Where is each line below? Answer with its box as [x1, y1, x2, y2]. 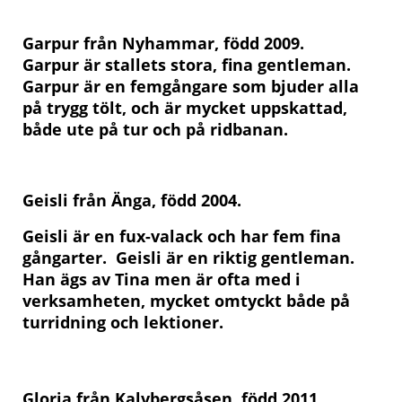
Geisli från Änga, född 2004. [22, 188, 241, 211]
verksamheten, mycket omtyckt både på [22, 289, 350, 311]
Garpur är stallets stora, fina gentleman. [22, 53, 351, 75]
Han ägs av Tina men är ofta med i [22, 267, 301, 290]
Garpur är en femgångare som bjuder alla [22, 74, 359, 97]
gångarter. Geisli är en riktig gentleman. [22, 246, 354, 268]
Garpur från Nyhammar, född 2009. [22, 31, 304, 54]
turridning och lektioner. [22, 310, 223, 333]
